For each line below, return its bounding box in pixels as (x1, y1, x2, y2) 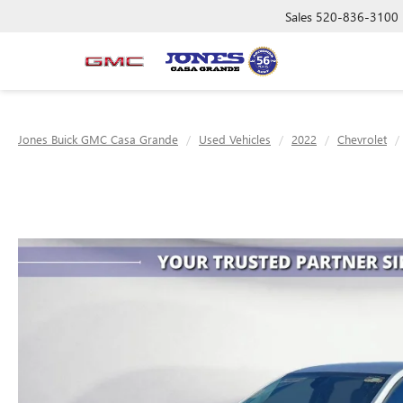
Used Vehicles (199, 131, 271, 147)
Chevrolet (337, 131, 387, 147)
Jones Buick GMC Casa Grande (18, 131, 178, 147)
